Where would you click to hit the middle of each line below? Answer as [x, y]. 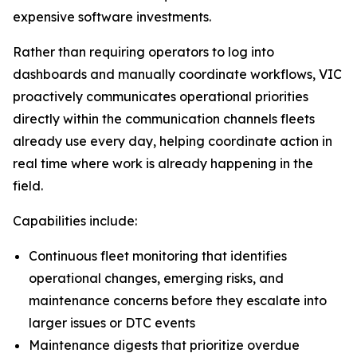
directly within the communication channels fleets [164, 119]
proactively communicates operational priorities [161, 96]
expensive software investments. [112, 17]
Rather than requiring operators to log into [143, 52]
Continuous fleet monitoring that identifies [158, 256]
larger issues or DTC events [112, 323]
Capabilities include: [75, 221]
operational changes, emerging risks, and [156, 278]
